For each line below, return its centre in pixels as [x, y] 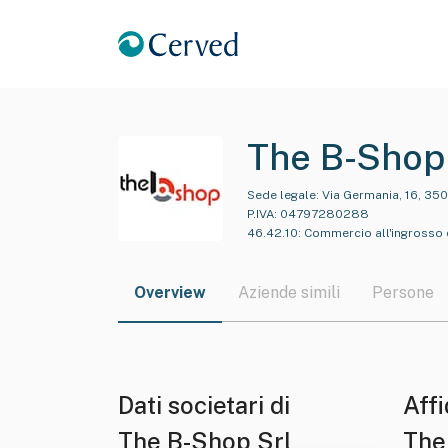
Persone [403, 292]
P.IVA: [262, 214]
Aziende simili [289, 292]
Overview [170, 292]
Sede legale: [283, 195]
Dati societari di [207, 405]
